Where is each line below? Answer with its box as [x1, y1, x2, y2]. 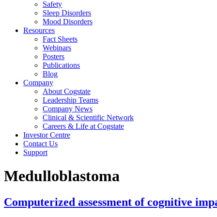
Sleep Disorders [43, 9, 91, 17]
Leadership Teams [43, 96, 98, 104]
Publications [43, 61, 80, 69]
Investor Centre [23, 131, 70, 139]
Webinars [43, 44, 71, 52]
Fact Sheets [43, 35, 77, 43]
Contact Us [23, 139, 58, 148]
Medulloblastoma [4, 167, 120, 185]
